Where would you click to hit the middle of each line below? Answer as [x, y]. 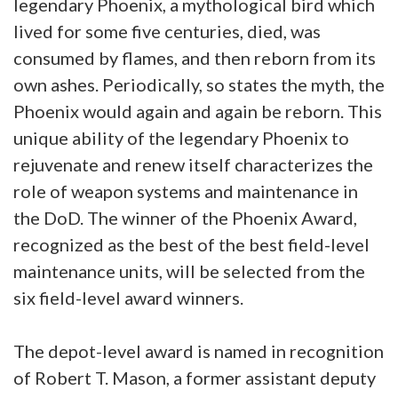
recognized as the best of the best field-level [191, 244]
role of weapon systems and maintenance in [186, 191]
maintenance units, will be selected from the [189, 271]
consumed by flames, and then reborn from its [195, 58]
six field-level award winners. [128, 298]
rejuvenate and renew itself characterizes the [193, 164]
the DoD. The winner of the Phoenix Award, [185, 218]
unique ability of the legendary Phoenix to [181, 138]
